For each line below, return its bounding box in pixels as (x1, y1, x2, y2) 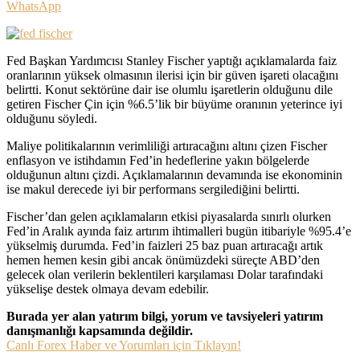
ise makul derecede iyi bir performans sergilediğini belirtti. (6, 182, 300, 196)
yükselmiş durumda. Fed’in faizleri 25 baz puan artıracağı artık (6, 238, 323, 252)
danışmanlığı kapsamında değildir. (6, 323, 193, 337)
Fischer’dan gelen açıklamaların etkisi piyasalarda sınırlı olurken (6, 209, 331, 223)
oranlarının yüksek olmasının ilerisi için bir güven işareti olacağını (6, 67, 338, 82)
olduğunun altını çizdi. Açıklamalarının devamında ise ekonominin (6, 167, 342, 182)
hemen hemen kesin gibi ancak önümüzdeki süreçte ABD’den (6, 252, 320, 267)
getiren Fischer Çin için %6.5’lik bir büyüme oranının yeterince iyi (6, 96, 342, 111)
